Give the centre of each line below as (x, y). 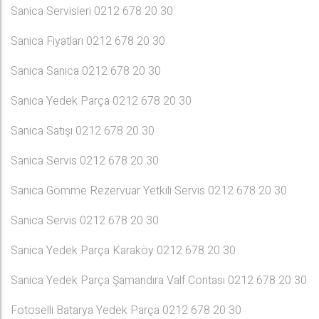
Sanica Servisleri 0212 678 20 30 (92, 11)
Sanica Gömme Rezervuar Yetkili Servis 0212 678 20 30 (149, 191)
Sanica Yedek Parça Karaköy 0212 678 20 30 (123, 251)
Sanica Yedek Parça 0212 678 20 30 (101, 101)
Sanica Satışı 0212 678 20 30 (83, 131)
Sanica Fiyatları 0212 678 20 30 (88, 41)
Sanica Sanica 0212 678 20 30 (86, 71)
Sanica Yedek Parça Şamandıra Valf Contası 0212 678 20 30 (159, 281)
